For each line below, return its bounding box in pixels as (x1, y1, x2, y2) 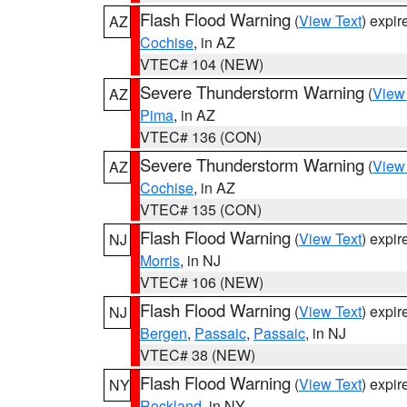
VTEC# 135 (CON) (140, 199, 262, 220)
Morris (140, 250, 180, 271)
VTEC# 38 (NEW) (140, 344, 255, 365)
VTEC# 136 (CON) (140, 126, 262, 147)
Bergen (140, 323, 187, 343)
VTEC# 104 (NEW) (140, 54, 263, 74)
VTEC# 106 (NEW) (140, 272, 263, 293)
